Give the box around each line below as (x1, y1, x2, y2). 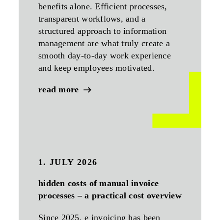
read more (38, 84, 79, 94)
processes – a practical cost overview (38, 191, 182, 200)
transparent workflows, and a (38, 14, 146, 24)
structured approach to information (38, 26, 167, 36)
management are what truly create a (38, 38, 170, 48)
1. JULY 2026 (38, 157, 98, 167)
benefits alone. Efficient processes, (38, 1, 167, 11)
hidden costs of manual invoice (38, 178, 159, 188)
